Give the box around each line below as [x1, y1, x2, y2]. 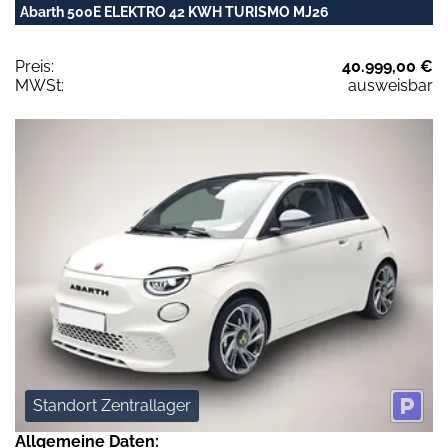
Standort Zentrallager [33, 396, 191, 416]
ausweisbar [348, 75, 433, 95]
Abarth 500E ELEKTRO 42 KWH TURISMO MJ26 [20, 3, 329, 20]
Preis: [15, 56, 54, 76]
